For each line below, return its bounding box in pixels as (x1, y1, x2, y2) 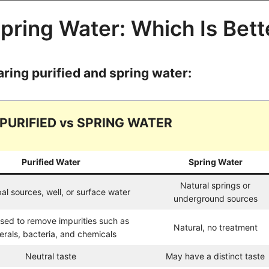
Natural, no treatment (173, 222, 258, 232)
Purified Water (21, 156, 80, 167)
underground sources (173, 193, 258, 204)
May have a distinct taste (166, 250, 265, 261)
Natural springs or (180, 180, 251, 190)
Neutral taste (25, 250, 77, 261)
